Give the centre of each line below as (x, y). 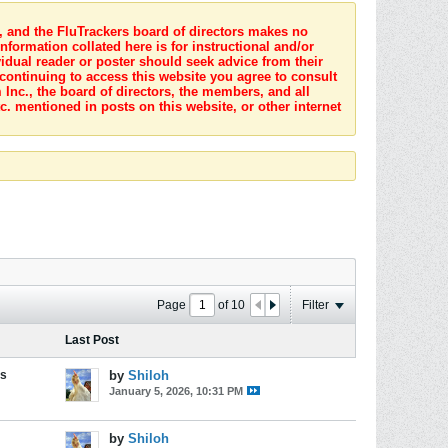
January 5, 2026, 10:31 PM (176, 391)
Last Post (92, 340)
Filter (315, 304)
